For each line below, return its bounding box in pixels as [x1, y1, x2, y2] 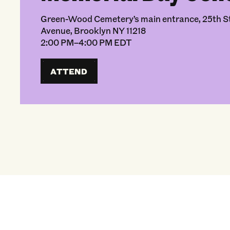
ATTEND [50, 66, 88, 77]
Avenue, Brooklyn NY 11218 [40, 25, 146, 36]
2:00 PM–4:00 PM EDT [40, 36, 132, 48]
